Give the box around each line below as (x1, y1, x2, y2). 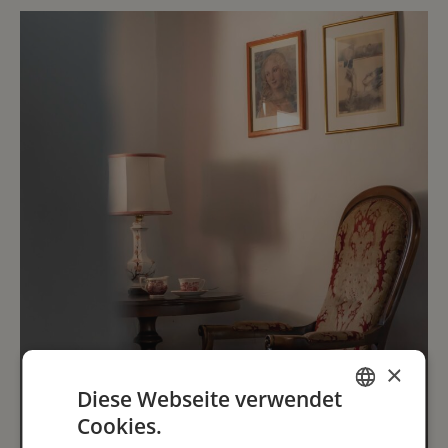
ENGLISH (339, 421, 385, 436)
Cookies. (77, 412, 163, 440)
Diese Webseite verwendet (77, 385, 343, 413)
